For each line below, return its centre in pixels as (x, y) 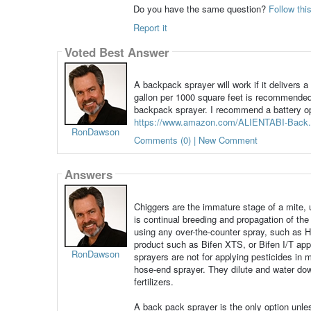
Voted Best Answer (117, 52)
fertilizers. (153, 282)
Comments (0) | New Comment (195, 140)
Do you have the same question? (199, 9)
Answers (88, 174)
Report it (150, 28)
